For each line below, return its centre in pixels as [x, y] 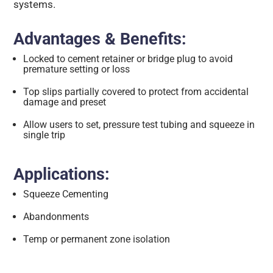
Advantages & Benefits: [100, 39]
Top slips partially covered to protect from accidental [136, 92]
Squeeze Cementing [66, 194]
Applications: [62, 175]
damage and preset [65, 102]
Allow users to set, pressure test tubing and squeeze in [139, 125]
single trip [44, 135]
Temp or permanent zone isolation [97, 239]
